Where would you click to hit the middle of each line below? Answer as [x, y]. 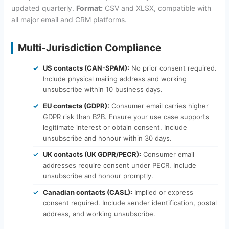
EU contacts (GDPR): [76, 106]
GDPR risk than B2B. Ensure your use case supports [126, 116]
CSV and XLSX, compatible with [157, 8]
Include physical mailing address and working [114, 78]
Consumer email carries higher [159, 106]
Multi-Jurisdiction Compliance [89, 48]
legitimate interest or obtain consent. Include [115, 127]
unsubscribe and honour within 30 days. [107, 138]
